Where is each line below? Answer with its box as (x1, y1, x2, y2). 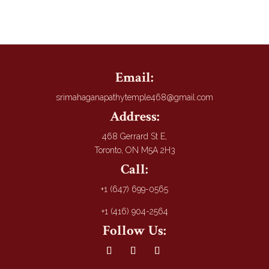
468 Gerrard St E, (102, 131, 167, 141)
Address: (109, 107, 160, 125)
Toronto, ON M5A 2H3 (94, 145, 175, 155)
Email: (115, 68, 154, 86)
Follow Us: (103, 221, 166, 240)
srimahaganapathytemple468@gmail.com (56, 92, 213, 102)
